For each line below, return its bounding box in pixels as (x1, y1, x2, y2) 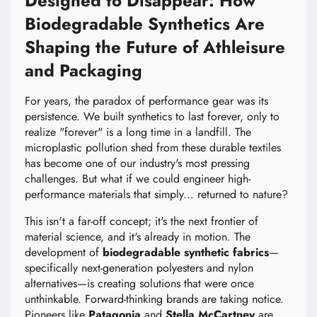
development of (25, 244, 103, 261)
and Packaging (25, 58, 142, 83)
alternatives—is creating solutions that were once (25, 275, 254, 292)
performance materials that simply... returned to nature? (25, 186, 288, 203)
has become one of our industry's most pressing (25, 155, 250, 172)
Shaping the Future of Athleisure (25, 35, 285, 60)
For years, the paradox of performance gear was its (25, 93, 268, 110)
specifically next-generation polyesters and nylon (25, 260, 253, 277)
